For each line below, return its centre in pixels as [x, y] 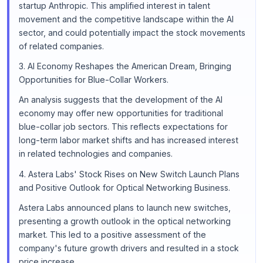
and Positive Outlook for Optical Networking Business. [124, 187]
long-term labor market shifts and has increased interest [129, 140]
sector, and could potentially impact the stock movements [132, 33]
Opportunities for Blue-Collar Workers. [94, 80]
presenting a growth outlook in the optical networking [125, 221]
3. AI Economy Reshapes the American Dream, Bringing [125, 66]
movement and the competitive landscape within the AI [126, 19]
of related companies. [61, 46]
